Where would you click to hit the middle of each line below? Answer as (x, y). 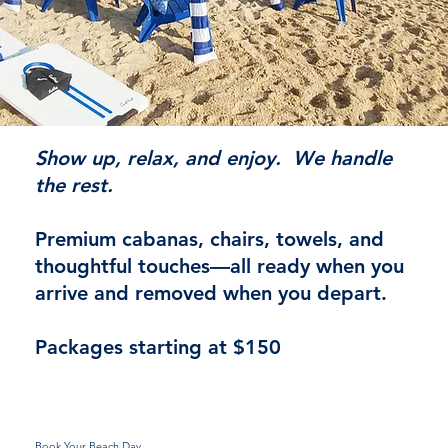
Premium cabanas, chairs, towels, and (209, 239)
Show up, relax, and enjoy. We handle (213, 158)
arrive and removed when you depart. (210, 293)
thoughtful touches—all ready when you (219, 266)
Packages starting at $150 (157, 347)
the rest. (73, 185)
